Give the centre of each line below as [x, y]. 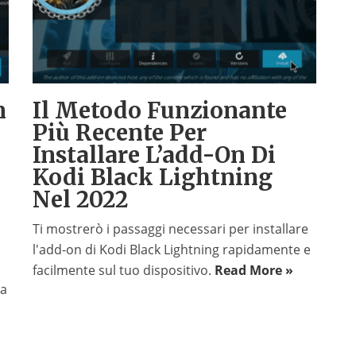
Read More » [253, 271]
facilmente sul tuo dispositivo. [123, 271]
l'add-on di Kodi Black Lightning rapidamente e [171, 250]
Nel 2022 [80, 200]
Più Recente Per [119, 133]
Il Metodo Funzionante [159, 111]
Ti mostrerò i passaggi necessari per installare [170, 229]
